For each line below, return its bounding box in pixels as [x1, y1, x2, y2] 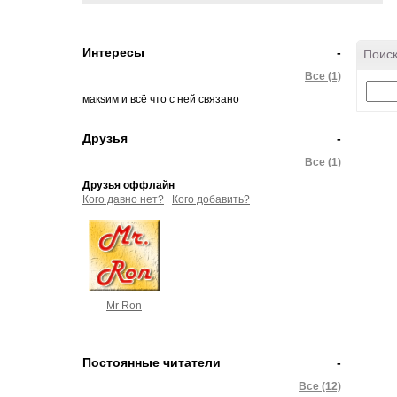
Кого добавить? [172, 193, 250, 206]
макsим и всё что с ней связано [82, 93, 239, 105]
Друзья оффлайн [82, 179, 175, 191]
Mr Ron [106, 300, 142, 312]
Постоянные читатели [82, 355, 221, 370]
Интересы [82, 45, 144, 59]
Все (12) [299, 380, 341, 393]
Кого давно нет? [82, 193, 164, 206]
